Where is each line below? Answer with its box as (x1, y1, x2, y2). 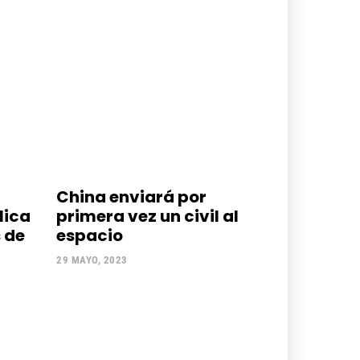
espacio (56, 223, 123, 247)
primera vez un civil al (56, 204, 239, 227)
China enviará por (56, 185, 207, 208)
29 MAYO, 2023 (56, 253, 128, 266)
